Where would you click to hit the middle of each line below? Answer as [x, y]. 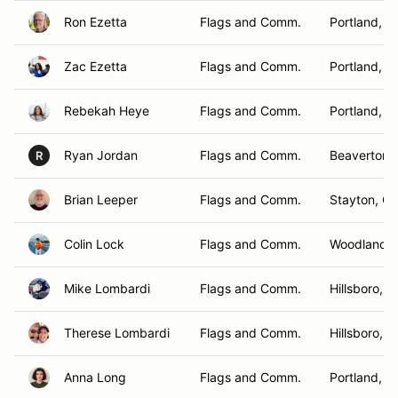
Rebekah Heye [107, 111]
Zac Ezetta [96, 66]
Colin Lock [94, 244]
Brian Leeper [101, 199]
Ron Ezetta [96, 22]
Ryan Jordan [101, 155]
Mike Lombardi [107, 288]
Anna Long [95, 377]
